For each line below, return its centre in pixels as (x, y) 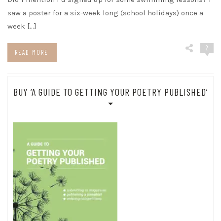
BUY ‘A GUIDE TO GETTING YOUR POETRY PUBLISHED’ (110, 92)
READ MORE (32, 52)
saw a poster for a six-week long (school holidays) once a (105, 13)
